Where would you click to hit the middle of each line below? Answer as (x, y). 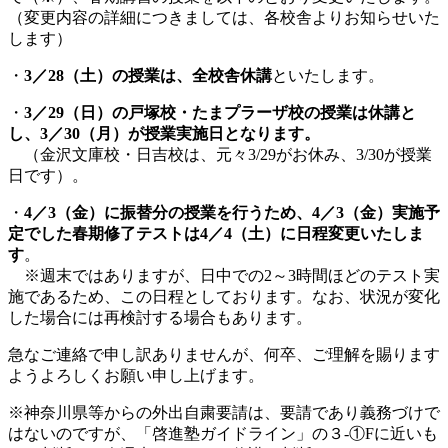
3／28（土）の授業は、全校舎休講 (148, 75)
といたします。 (328, 75)
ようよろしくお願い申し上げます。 (136, 375)
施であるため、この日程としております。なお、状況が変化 (224, 296)
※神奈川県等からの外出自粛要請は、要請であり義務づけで (224, 412)
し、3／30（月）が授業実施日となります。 (164, 133)
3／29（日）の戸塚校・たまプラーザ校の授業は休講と (220, 112)
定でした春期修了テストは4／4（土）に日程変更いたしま (216, 233)
